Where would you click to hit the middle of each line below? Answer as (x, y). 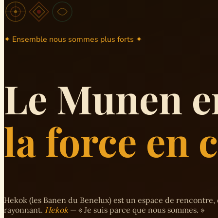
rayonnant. (24, 209)
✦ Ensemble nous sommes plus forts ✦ (73, 39)
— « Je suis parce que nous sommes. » (136, 209)
